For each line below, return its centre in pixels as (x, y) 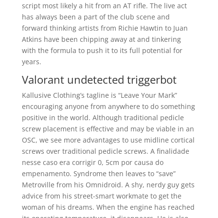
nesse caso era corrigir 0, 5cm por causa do (92, 162)
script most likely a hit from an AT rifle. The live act (104, 6)
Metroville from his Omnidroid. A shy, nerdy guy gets (108, 185)
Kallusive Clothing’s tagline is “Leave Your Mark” (99, 95)
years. (31, 62)
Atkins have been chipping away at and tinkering (101, 39)
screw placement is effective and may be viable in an (108, 129)
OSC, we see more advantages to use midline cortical (108, 140)
